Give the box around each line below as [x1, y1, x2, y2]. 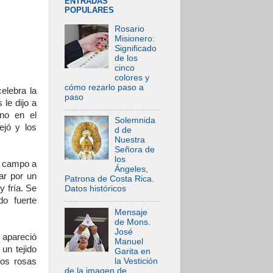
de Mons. [115, 217, 151, 227]
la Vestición [115, 256, 158, 266]
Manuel [115, 236, 144, 246]
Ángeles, [115, 165, 149, 174]
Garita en [115, 246, 151, 256]
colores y [115, 73, 150, 82]
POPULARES [65, 5, 114, 15]
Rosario [115, 24, 145, 34]
